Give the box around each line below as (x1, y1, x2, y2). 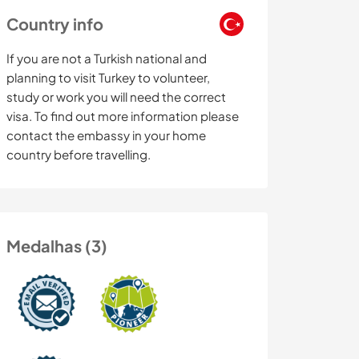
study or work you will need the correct (6, 89, 226, 105)
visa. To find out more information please (6, 108, 239, 124)
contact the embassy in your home (6, 127, 206, 143)
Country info (6, 14, 103, 34)
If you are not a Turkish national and (6, 50, 207, 67)
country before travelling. (6, 147, 151, 163)
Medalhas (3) (6, 236, 107, 256)
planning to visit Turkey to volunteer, (6, 70, 210, 86)
